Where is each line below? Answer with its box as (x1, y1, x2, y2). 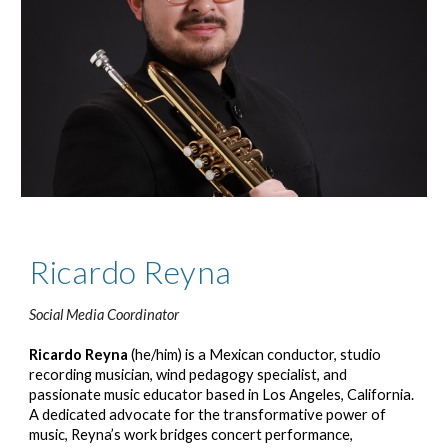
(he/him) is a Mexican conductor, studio (131, 345, 382, 363)
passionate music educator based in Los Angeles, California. (29, 385, 415, 403)
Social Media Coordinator (29, 305, 180, 323)
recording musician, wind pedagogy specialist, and (29, 365, 348, 383)
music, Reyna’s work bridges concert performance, (29, 425, 354, 443)
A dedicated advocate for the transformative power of (29, 405, 387, 423)
